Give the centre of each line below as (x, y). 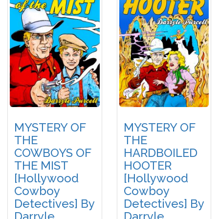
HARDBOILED (161, 153)
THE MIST (41, 166)
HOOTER (148, 166)
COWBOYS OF (53, 153)
